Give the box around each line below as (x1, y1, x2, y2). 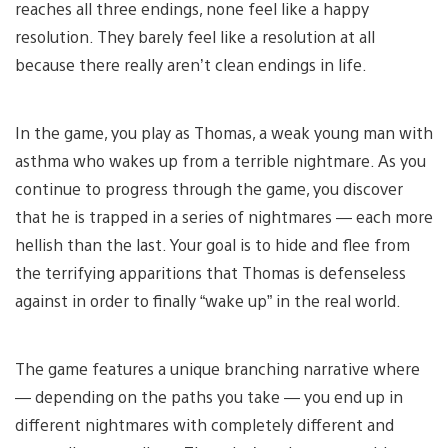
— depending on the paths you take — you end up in (15, 385, 403, 407)
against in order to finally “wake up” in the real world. (15, 289, 401, 311)
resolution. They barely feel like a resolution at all (15, 25, 375, 47)
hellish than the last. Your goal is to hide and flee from (15, 233, 410, 255)
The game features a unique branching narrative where (15, 357, 420, 379)
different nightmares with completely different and (15, 413, 394, 435)
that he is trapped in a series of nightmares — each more (15, 205, 433, 227)
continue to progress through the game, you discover (15, 177, 403, 199)
